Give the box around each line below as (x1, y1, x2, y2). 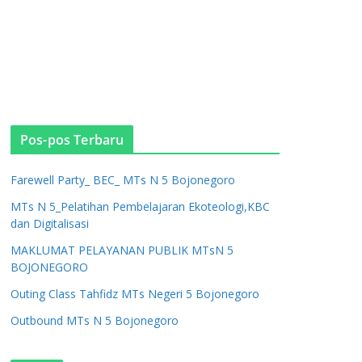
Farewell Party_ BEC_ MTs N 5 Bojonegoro (11, 172, 235, 187)
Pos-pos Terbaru (20, 131, 124, 149)
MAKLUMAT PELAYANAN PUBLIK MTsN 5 (11, 242, 234, 258)
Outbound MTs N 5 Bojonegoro (11, 313, 179, 328)
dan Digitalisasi (11, 216, 89, 231)
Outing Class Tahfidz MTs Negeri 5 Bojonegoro (11, 286, 259, 301)
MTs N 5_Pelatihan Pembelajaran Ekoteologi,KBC (11, 199, 270, 214)
